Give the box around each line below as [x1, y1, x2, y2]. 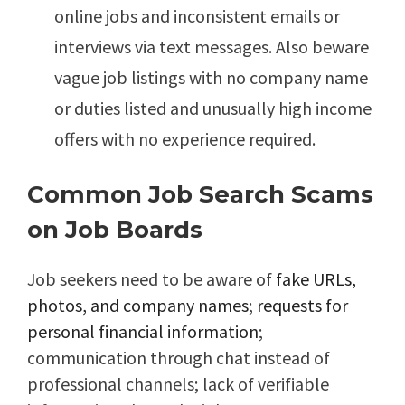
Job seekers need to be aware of [27, 268, 276, 291]
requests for [257, 294, 348, 317]
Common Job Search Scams [27, 180, 373, 210]
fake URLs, [276, 268, 356, 291]
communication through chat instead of [27, 346, 330, 370]
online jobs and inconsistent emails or [54, 5, 340, 28]
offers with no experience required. [54, 127, 316, 151]
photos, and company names [27, 294, 249, 317]
